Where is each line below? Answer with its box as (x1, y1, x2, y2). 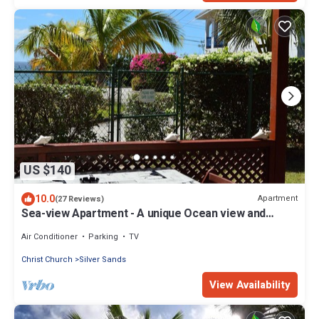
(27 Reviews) (55, 192, 104, 205)
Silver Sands (79, 253, 126, 266)
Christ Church (21, 253, 73, 266)
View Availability (209, 276, 291, 293)
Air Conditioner (21, 230, 78, 243)
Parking (88, 230, 118, 243)
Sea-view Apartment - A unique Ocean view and (21, 204, 266, 222)
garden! (21, 217, 61, 235)
